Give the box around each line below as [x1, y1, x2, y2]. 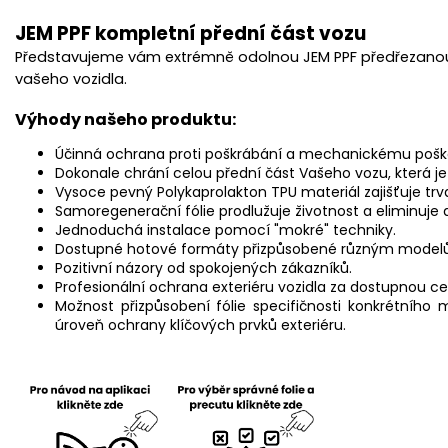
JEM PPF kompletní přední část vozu [15, 19, 366, 47]
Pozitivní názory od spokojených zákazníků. [55, 257, 352, 278]
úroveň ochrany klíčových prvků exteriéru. [55, 314, 346, 335]
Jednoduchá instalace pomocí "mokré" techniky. [55, 219, 396, 240]
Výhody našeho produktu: [15, 107, 236, 131]
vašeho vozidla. [15, 68, 127, 89]
